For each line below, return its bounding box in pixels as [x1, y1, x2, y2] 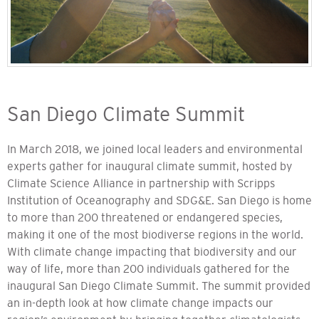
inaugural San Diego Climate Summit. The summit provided [7, 278, 310, 292]
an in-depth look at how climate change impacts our [7, 296, 273, 309]
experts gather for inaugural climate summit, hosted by [7, 159, 293, 172]
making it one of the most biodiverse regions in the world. [7, 227, 303, 241]
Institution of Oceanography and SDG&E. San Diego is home [7, 193, 312, 206]
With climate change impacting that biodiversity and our [7, 244, 297, 258]
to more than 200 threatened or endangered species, [7, 210, 283, 224]
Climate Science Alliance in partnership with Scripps [7, 176, 275, 189]
